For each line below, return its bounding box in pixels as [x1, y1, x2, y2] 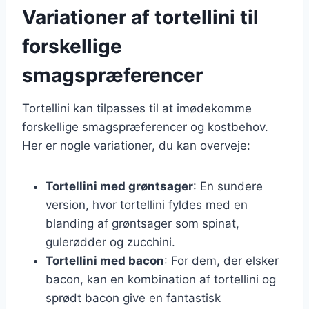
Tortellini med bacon [46, 253, 164, 268]
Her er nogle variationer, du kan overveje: [22, 138, 250, 152]
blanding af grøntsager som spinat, [46, 216, 239, 230]
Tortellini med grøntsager [46, 179, 193, 193]
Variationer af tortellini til [22, 5, 259, 29]
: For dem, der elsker [164, 253, 279, 268]
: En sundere [193, 179, 263, 193]
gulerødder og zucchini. [46, 235, 175, 249]
